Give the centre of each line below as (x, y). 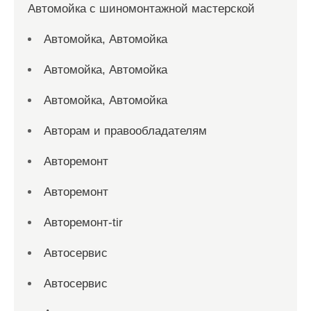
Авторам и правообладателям (125, 131)
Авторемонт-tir (83, 222)
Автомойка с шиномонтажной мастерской (141, 9)
